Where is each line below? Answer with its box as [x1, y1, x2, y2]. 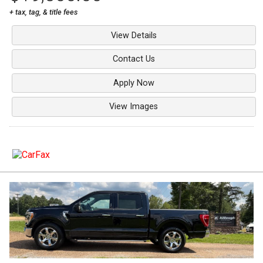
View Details [110, 30, 157, 41]
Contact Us [112, 54, 155, 65]
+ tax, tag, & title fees [9, 8, 77, 17]
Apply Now [113, 77, 154, 88]
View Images [109, 102, 159, 112]
